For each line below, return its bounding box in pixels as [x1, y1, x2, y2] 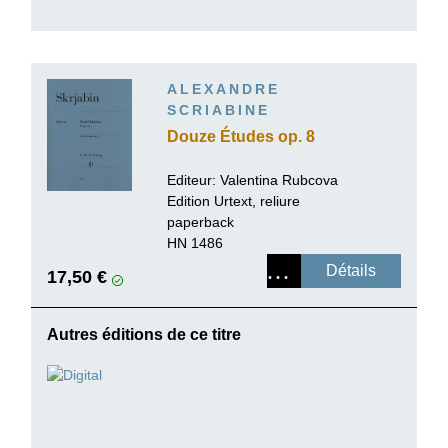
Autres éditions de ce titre [47, 326, 241, 344]
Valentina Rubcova [220, 172, 338, 189]
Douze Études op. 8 [167, 128, 315, 146]
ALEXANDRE [167, 81, 280, 98]
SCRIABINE [167, 102, 270, 119]
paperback [167, 214, 234, 231]
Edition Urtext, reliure [167, 193, 300, 210]
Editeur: [167, 172, 220, 189]
